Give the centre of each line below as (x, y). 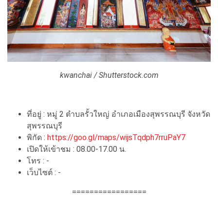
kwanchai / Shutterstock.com (109, 75)
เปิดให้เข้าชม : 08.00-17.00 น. (76, 149)
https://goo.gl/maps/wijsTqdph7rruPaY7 (116, 137)
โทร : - (38, 161)
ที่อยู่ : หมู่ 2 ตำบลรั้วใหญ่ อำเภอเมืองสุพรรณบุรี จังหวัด (118, 114)
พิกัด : (37, 137)
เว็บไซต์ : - (44, 172)
